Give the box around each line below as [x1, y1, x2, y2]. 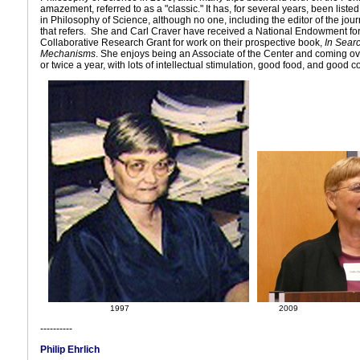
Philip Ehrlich [40, 344, 100, 355]
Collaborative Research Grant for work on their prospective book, [40, 37, 325, 48]
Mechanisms [40, 48, 96, 59]
